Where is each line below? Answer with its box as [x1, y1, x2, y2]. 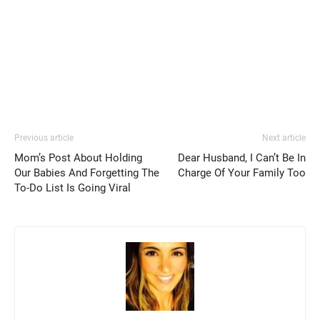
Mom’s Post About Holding [14, 151, 142, 164]
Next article [262, 132, 306, 143]
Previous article [14, 132, 74, 143]
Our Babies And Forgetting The [14, 166, 159, 179]
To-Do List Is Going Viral [14, 181, 131, 194]
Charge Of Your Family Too [178, 166, 306, 179]
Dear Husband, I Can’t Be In [178, 151, 306, 164]
